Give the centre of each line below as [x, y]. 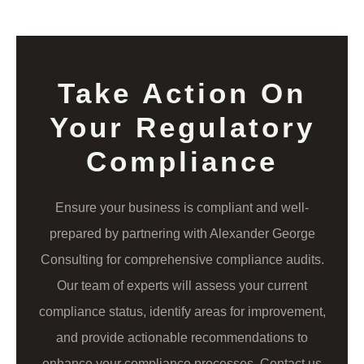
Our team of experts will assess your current [182, 285]
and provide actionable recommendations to [182, 337]
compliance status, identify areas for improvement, [182, 311]
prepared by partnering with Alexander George [182, 233]
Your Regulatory [182, 127]
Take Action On [182, 93]
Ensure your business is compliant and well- [182, 207]
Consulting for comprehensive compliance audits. [182, 259]
